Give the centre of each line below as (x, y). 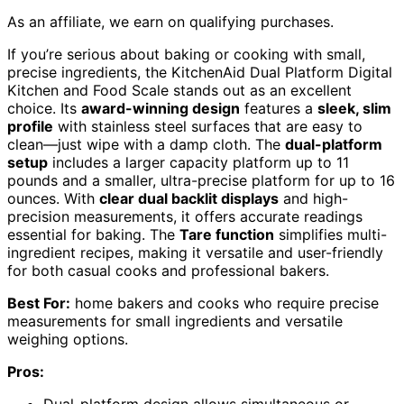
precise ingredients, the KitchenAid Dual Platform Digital (200, 72)
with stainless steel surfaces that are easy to (208, 126)
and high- (313, 198)
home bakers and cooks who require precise (225, 303)
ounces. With (53, 198)
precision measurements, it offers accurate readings (185, 216)
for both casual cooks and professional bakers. (168, 270)
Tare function (227, 234)
